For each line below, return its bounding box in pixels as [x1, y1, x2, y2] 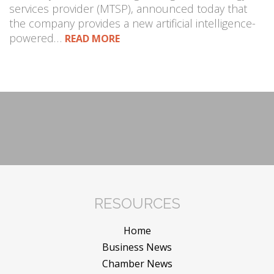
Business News [102, 240, 172, 254]
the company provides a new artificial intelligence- [9, 16, 256, 31]
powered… [9, 31, 65, 46]
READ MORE [65, 32, 120, 46]
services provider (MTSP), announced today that [9, 1, 247, 17]
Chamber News [102, 257, 172, 271]
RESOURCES [94, 194, 180, 213]
